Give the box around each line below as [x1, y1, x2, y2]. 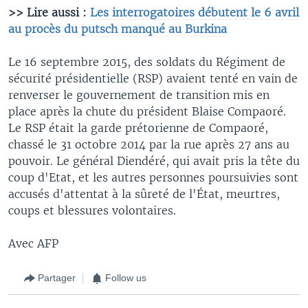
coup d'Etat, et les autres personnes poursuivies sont [8, 170, 298, 184]
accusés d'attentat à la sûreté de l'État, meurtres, [8, 186, 280, 201]
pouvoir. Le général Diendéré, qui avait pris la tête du [8, 153, 300, 168]
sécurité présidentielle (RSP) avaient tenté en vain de [8, 71, 298, 85]
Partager [38, 272, 76, 283]
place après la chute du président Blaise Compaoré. [8, 104, 286, 118]
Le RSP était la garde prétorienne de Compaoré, [8, 120, 268, 135]
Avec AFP [8, 236, 58, 250]
